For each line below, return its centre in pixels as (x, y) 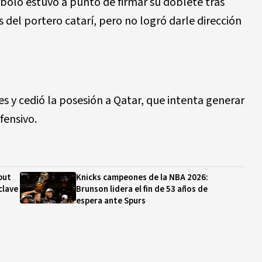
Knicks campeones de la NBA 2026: (142, 177)
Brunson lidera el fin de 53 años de (142, 189)
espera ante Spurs (111, 201)
